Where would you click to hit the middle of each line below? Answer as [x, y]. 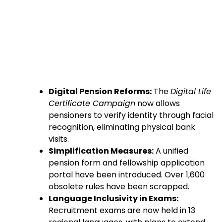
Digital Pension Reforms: [100, 91]
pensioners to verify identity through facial [131, 115]
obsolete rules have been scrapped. [119, 186]
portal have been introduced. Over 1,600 [127, 174]
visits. [59, 139]
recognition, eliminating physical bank [122, 127]
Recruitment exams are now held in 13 [122, 210]
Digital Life [191, 91]
